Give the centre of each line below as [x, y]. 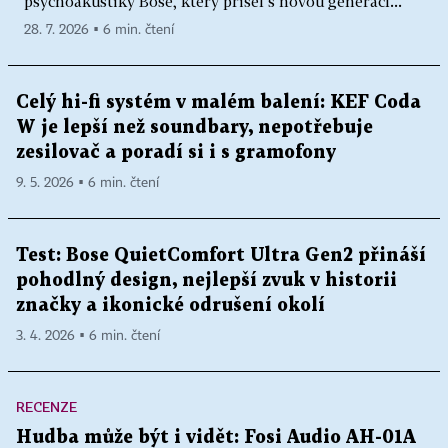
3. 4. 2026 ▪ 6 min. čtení [88, 335]
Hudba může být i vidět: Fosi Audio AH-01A [216, 437]
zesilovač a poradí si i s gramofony [176, 152]
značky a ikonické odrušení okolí [170, 305]
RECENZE [46, 406]
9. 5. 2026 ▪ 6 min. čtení [87, 182]
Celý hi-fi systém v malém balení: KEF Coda [218, 102]
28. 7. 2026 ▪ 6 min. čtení [99, 29]
